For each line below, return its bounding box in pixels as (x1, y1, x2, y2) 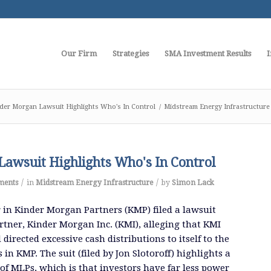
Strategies (113, 49, 149, 58)
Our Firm (61, 49, 97, 58)
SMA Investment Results (165, 49, 251, 58)
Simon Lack (172, 178, 214, 187)
